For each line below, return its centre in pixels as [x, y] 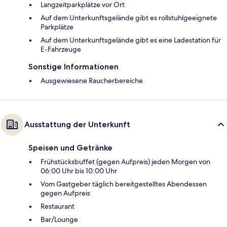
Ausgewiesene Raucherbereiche [92, 80]
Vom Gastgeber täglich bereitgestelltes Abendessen [124, 184]
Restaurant [58, 206]
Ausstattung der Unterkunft [77, 124]
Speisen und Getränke [70, 147]
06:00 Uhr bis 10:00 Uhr [79, 171]
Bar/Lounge [59, 219]
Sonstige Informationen [73, 66]
